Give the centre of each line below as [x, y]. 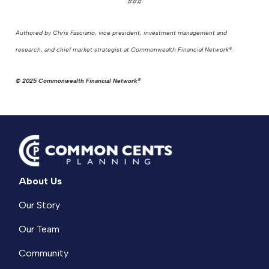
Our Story [40, 205]
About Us [41, 181]
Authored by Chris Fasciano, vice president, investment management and [122, 33]
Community [44, 253]
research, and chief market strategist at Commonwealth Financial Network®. [125, 50]
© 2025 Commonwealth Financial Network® [78, 81]
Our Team [39, 229]
